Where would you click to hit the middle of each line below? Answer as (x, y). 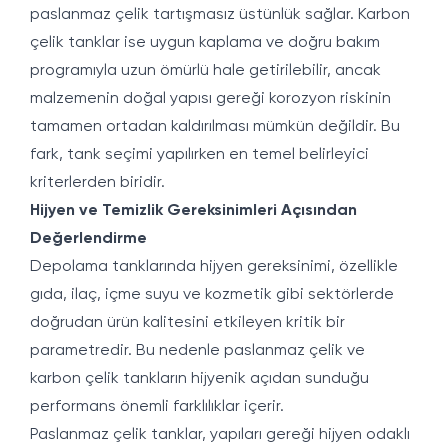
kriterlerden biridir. (97, 183)
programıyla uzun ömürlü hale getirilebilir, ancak (205, 71)
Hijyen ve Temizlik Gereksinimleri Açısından (193, 211)
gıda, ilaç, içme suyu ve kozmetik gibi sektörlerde (212, 295)
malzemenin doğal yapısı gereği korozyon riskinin (210, 99)
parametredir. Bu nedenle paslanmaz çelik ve (197, 351)
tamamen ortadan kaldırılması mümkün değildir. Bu (215, 127)
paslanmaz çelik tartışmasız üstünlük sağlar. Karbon (220, 15)
